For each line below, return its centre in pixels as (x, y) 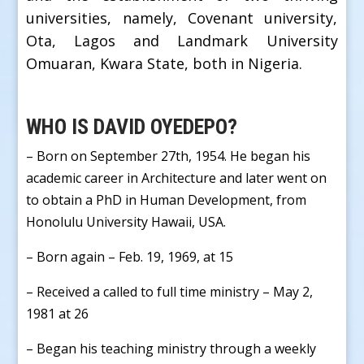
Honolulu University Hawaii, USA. (126, 221)
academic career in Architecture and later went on (177, 178)
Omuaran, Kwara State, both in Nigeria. (165, 63)
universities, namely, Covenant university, (182, 17)
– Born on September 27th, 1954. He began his (169, 156)
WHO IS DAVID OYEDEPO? (132, 126)
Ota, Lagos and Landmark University (182, 40)
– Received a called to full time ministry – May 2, (170, 291)
